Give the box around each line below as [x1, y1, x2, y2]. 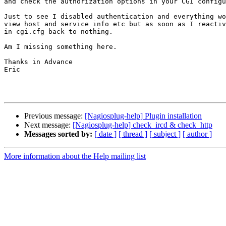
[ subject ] [149, 130, 181, 139]
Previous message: [24, 111, 85, 121]
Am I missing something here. [4, 43, 117, 51]
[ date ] [94, 130, 117, 139]
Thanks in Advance [4, 58, 73, 66]
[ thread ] [119, 130, 147, 139]
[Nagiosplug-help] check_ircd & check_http [73, 121, 212, 130]
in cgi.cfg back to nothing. [4, 28, 113, 36]
